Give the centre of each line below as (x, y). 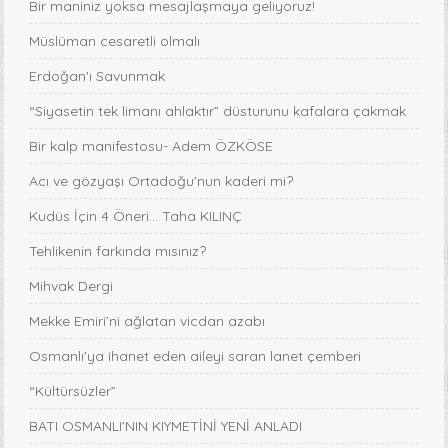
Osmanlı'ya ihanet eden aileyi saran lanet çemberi (195, 356)
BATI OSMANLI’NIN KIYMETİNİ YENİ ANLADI (166, 426)
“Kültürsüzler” (73, 391)
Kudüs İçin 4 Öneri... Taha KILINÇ (136, 216)
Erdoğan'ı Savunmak (97, 76)
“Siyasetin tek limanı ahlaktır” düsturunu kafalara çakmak (218, 111)
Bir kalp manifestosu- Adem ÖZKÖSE (151, 146)
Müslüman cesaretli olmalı (115, 41)
